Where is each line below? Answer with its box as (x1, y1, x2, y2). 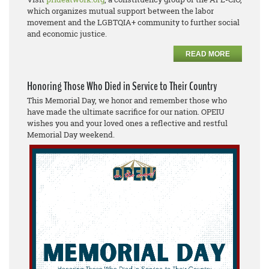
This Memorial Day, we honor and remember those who (27, 95, 227, 106)
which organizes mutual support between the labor (27, 5, 214, 16)
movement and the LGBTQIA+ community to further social (27, 17, 240, 28)
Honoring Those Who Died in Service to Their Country (27, 78, 217, 94)
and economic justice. (27, 28, 107, 39)
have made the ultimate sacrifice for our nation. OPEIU (27, 106, 225, 117)
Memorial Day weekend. (27, 129, 115, 140)
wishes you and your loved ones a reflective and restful (27, 118, 228, 128)
